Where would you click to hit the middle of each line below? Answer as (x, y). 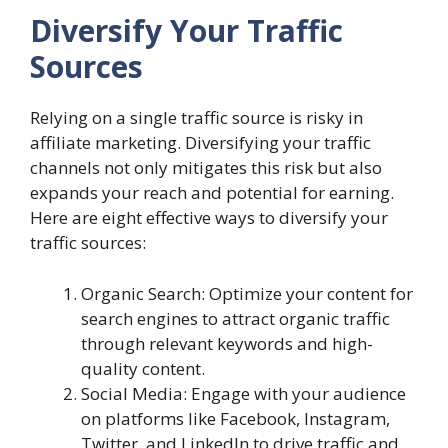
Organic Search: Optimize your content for (247, 293)
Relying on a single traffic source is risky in (196, 117)
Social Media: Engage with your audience (243, 393)
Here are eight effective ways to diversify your (209, 217)
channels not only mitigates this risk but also (206, 167)
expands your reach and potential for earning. (212, 192)
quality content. (143, 368)
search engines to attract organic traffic (235, 318)
